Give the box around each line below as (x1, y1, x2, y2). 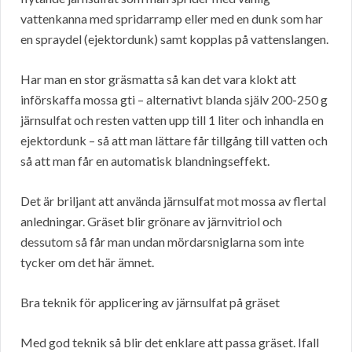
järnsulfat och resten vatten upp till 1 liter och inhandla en (20, 112, 324, 128)
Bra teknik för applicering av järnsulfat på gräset (20, 295, 280, 310)
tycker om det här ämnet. (20, 255, 154, 270)
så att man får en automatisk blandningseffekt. (20, 153, 269, 169)
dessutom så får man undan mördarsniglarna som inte (20, 234, 304, 250)
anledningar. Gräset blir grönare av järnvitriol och (20, 214, 282, 229)
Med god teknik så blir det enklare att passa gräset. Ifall (20, 335, 319, 350)
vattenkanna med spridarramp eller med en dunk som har (20, 11, 323, 27)
